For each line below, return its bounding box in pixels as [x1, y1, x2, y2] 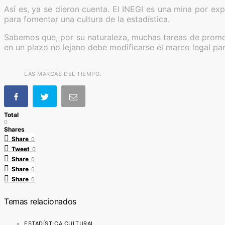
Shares [4, 125, 25, 133]
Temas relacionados [4, 196, 76, 207]
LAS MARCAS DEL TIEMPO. [24, 70, 102, 77]
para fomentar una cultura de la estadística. [4, 14, 170, 24]
